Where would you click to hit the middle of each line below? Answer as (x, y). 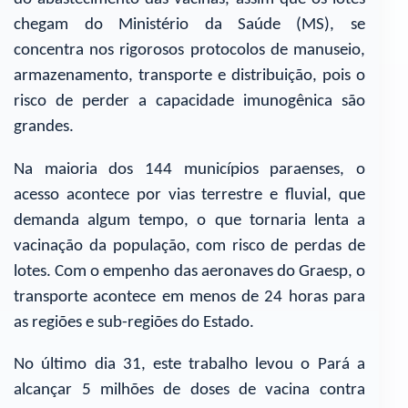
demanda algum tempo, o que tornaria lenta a (189, 220)
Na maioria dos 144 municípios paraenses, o (189, 169)
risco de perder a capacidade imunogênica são (189, 101)
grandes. (44, 127)
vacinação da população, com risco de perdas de (189, 246)
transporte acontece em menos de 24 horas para (189, 297)
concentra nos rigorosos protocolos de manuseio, (189, 50)
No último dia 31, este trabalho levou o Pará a (189, 365)
